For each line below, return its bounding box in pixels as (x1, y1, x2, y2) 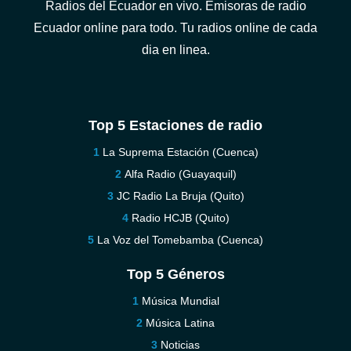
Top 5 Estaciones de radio (89, 118, 262, 133)
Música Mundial (141, 295, 219, 307)
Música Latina (146, 317, 215, 329)
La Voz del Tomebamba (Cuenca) (97, 233, 263, 246)
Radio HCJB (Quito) (131, 212, 230, 224)
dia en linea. (141, 43, 210, 56)
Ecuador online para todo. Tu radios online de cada (34, 21, 317, 34)
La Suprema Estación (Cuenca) (102, 146, 259, 158)
